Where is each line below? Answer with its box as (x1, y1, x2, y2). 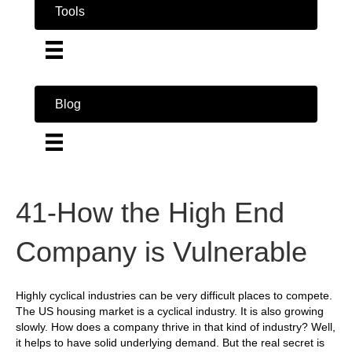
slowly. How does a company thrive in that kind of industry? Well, (16, 320, 335, 333)
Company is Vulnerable (16, 235, 307, 268)
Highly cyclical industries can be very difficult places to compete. (16, 288, 332, 302)
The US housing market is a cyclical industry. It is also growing (16, 304, 324, 317)
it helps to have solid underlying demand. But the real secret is (16, 335, 324, 349)
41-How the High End (16, 196, 284, 229)
